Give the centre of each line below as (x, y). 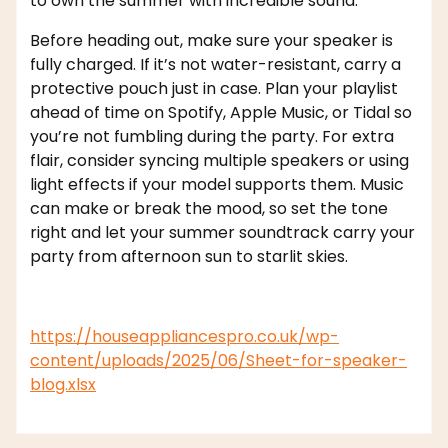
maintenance (148, 434)
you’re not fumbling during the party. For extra (212, 137)
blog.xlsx (63, 385)
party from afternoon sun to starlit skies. (189, 257)
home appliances (264, 434)
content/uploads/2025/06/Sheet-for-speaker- (218, 361)
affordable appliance (198, 410)
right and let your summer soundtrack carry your (222, 233)
